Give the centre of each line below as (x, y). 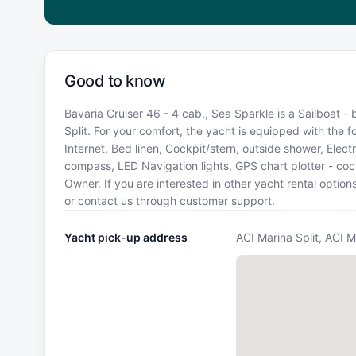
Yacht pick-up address (126, 238)
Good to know (115, 81)
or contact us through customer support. (170, 201)
